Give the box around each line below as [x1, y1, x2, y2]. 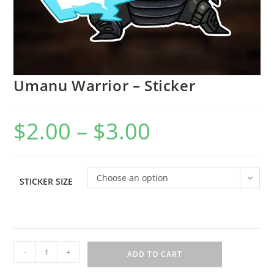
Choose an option [97, 172, 169, 184]
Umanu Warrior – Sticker [13, 75, 196, 96]
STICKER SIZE [20, 176, 73, 188]
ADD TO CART [127, 249, 183, 260]
